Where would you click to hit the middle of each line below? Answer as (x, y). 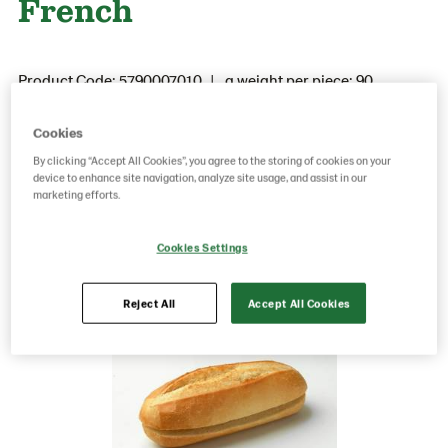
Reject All (149, 303)
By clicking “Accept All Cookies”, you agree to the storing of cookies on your (212, 160)
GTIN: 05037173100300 (96, 103)
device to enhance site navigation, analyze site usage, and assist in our (200, 177)
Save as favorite (208, 183)
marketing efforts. (77, 194)
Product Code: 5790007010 (110, 79)
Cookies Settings (202, 247)
